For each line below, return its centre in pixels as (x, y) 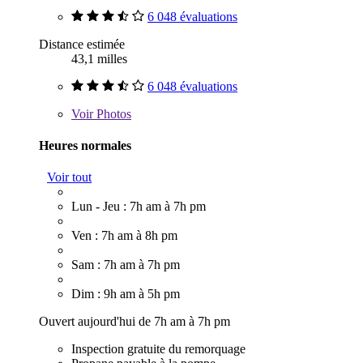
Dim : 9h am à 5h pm (126, 294)
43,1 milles (99, 58)
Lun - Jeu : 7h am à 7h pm (139, 207)
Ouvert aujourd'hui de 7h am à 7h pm (135, 322)
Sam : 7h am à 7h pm (126, 265)
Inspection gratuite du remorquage (158, 349)
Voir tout (69, 177)
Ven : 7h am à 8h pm (124, 236)
